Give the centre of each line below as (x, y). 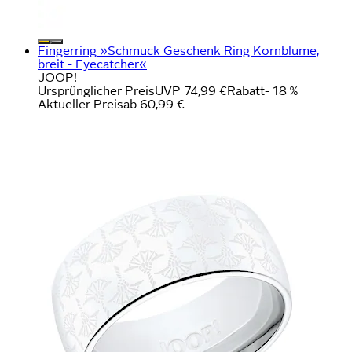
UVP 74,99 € (191, 90)
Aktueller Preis (81, 104)
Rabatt (246, 90)
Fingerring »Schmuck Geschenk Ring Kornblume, (178, 50)
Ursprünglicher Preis (96, 90)
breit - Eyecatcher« (92, 64)
